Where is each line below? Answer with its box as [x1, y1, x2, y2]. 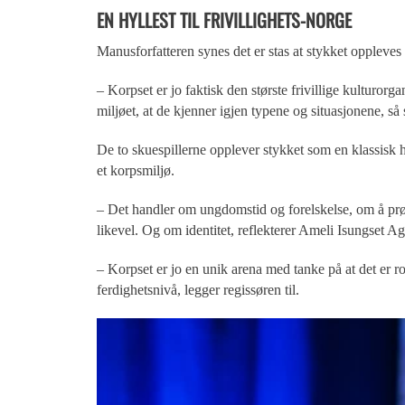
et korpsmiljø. [97, 162, 174, 178]
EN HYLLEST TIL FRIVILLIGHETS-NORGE [97, 5, 352, 33]
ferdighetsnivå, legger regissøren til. [97, 281, 299, 297]
